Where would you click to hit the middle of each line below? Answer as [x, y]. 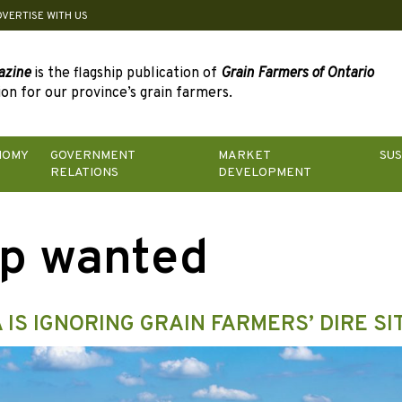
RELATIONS [84, 173]
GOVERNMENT [92, 156]
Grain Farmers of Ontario [297, 74]
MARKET [245, 156]
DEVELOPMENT [265, 173]
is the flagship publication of [126, 74]
